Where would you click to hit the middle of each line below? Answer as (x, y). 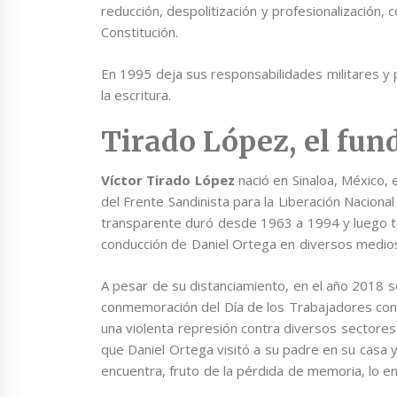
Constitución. (140, 32)
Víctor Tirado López (168, 180)
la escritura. (136, 94)
